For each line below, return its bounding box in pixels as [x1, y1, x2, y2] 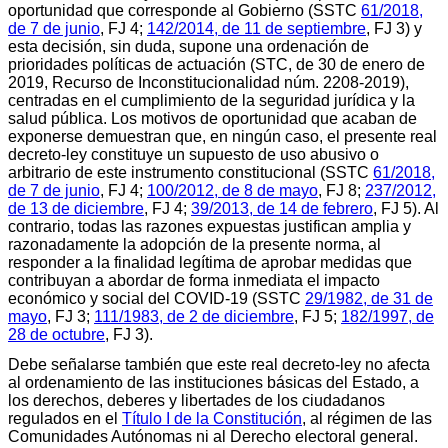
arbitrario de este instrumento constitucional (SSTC [8, 163, 373, 181]
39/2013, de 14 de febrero [191, 199, 373, 217]
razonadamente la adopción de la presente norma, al [8, 235, 381, 253]
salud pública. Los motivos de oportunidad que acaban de [8, 109, 417, 127]
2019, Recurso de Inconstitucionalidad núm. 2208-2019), [8, 73, 409, 91]
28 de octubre [8, 325, 105, 343]
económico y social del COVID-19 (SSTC [8, 289, 305, 307]
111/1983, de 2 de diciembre [94, 307, 294, 325]
